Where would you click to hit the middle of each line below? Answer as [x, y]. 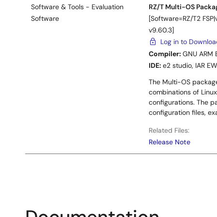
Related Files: [169, 130]
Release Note [170, 142]
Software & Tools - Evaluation [77, 7]
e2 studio [178, 65]
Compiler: [166, 54]
